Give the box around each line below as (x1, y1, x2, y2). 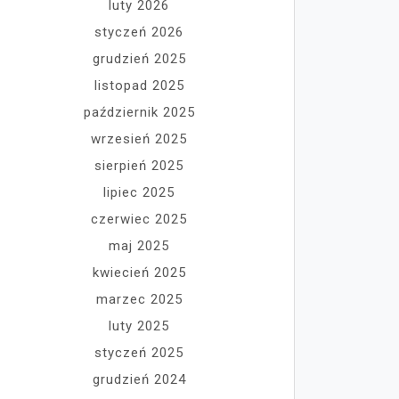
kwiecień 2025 (92, 265, 186, 281)
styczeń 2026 (94, 24, 183, 40)
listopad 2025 (94, 77, 184, 94)
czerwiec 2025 (91, 211, 187, 227)
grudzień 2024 (92, 371, 186, 387)
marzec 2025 (95, 291, 183, 307)
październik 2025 (83, 104, 195, 120)
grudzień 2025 (92, 51, 186, 67)
